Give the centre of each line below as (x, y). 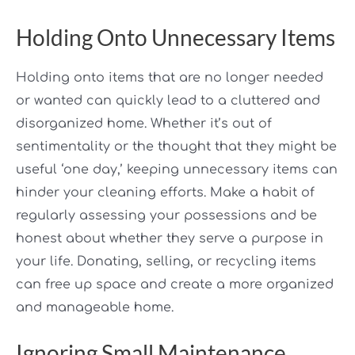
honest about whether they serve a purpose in (170, 239)
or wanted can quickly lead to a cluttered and (168, 101)
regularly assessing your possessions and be (166, 216)
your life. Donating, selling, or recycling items (166, 262)
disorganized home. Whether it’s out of (144, 124)
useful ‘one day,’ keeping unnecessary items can (177, 170)
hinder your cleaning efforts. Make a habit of (165, 193)
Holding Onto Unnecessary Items (176, 38)
